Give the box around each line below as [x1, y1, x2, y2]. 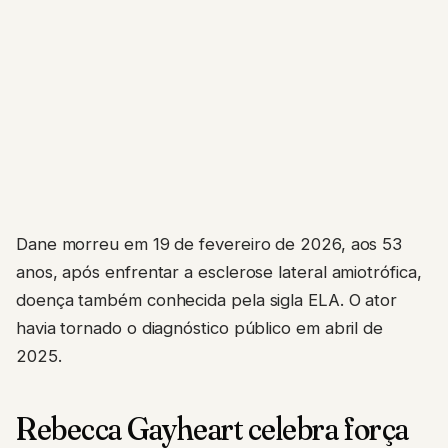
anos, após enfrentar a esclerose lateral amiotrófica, [16, 261, 422, 282]
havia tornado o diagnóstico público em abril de [16, 317, 384, 338]
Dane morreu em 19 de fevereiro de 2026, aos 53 [16, 233, 403, 254]
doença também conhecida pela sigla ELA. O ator [16, 289, 398, 310]
